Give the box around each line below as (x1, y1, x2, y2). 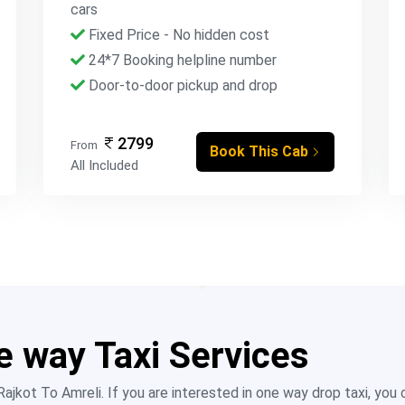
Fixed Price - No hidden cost (85, 26, 270, 43)
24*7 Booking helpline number (85, 52, 278, 69)
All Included (71, 157, 139, 174)
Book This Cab (209, 143, 308, 160)
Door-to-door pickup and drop (85, 77, 278, 94)
